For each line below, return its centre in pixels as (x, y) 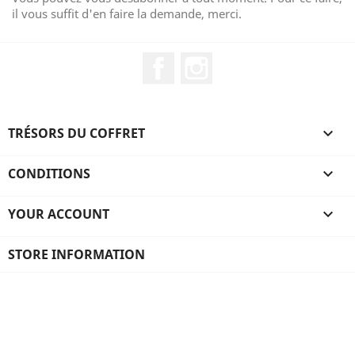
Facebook (203, 60)
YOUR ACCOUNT (59, 214)
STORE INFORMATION (76, 254)
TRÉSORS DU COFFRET (76, 133)
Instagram (244, 60)
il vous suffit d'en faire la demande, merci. (127, 13)
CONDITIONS (49, 174)
